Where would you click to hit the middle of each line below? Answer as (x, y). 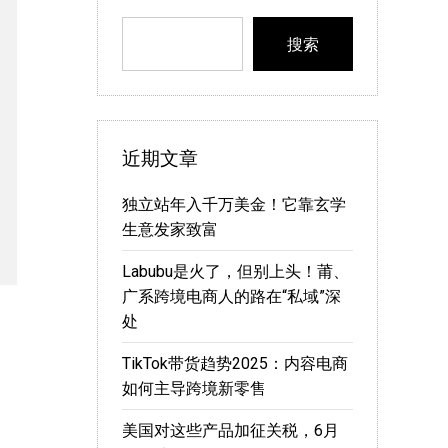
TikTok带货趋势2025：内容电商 (235, 364)
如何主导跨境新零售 (194, 389)
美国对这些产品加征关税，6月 (230, 431)
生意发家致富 (170, 230)
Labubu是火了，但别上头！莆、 (235, 272)
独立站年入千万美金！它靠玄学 (234, 205)
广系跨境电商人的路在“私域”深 (231, 297)
